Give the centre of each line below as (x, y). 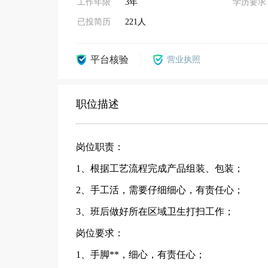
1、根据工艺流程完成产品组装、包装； (160, 168)
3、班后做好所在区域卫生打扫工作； (155, 211)
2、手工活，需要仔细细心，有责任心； (160, 190)
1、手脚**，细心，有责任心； (141, 255)
